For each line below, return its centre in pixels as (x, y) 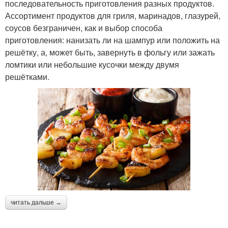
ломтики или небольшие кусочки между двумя (92, 65)
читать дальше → (36, 202)
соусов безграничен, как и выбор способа (84, 28)
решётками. (27, 77)
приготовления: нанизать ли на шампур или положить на (112, 40)
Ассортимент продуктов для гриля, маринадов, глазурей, (113, 16)
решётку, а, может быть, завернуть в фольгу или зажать (110, 52)
